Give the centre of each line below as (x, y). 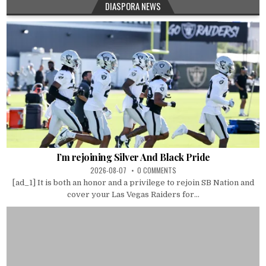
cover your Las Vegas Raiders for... (133, 195)
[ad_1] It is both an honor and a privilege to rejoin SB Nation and (133, 183)
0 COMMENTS (156, 170)
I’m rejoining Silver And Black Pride (133, 157)
